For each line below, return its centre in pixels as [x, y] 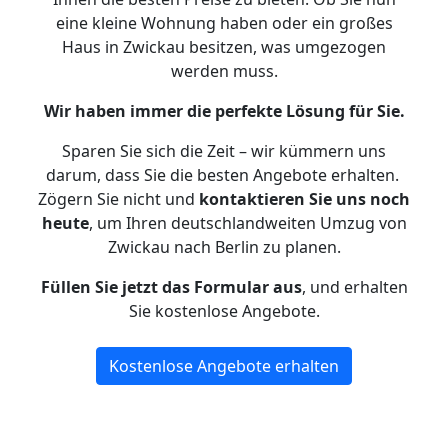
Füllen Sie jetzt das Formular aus [171, 287]
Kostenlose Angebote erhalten [224, 366]
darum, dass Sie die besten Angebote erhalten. [224, 175]
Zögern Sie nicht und [118, 199]
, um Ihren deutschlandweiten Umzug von [247, 223]
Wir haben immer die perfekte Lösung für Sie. [224, 111]
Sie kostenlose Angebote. [224, 311]
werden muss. [224, 71]
